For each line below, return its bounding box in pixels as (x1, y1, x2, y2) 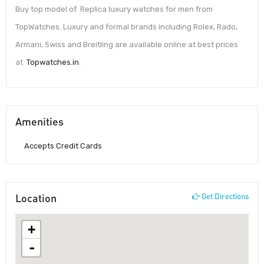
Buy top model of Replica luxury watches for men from (15, 5, 213, 14)
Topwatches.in (27, 58, 79, 67)
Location (15, 191, 57, 204)
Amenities (15, 114, 64, 128)
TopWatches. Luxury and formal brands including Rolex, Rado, (15, 22, 237, 32)
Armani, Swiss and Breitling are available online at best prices (15, 40, 238, 49)
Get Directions (200, 191, 249, 201)
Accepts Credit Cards (24, 141, 102, 150)
